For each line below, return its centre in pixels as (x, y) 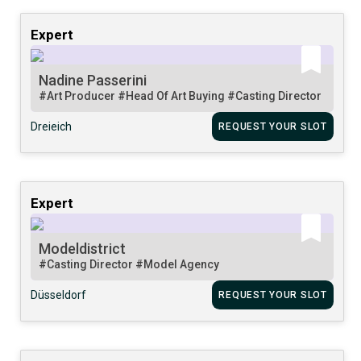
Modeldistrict (83, 248)
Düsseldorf (59, 295)
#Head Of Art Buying (173, 95)
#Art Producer (79, 95)
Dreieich (52, 126)
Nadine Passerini (93, 80)
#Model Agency (178, 264)
